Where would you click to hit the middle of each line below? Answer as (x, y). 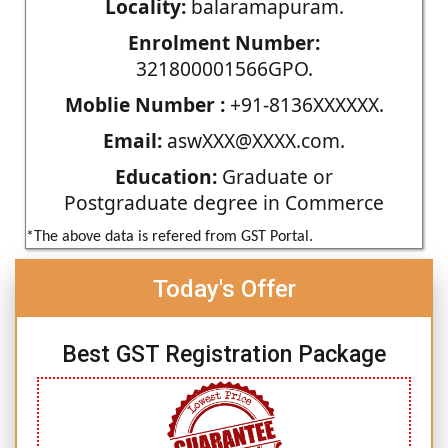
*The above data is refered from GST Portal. (169, 236)
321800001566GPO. (224, 68)
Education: (166, 176)
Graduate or (275, 176)
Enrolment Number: (224, 42)
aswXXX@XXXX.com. (253, 140)
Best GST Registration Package (224, 354)
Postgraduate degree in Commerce (224, 202)
